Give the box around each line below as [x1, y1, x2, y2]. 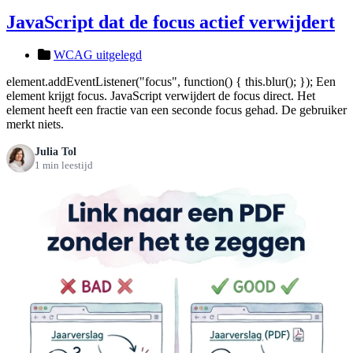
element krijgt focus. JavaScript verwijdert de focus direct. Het [6, 89, 315, 103]
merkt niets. [6, 117, 64, 132]
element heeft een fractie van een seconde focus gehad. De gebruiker [6, 103, 347, 117]
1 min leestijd [35, 160, 93, 172]
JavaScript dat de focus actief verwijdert [6, 11, 335, 32]
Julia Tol [35, 146, 76, 158]
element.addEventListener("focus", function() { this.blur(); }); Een [6, 75, 336, 89]
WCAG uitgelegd [54, 48, 142, 62]
